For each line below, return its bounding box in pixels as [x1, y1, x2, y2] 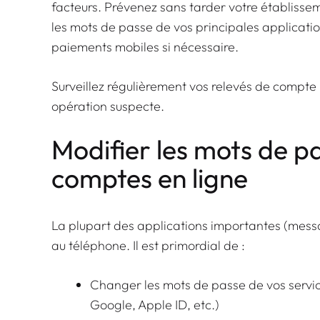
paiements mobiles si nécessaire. [51, 38, 239, 55]
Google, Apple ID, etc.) [90, 296, 219, 313]
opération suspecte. [51, 97, 164, 114]
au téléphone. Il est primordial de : [51, 236, 245, 254]
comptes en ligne [51, 161, 248, 195]
